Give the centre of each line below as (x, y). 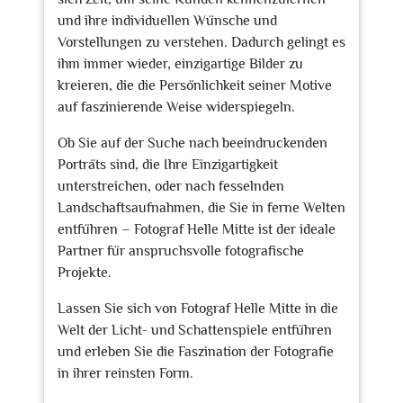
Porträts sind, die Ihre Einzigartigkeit (168, 165)
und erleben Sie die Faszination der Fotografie (196, 352)
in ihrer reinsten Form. (125, 373)
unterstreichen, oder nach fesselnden (171, 186)
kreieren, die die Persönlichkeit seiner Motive (195, 85)
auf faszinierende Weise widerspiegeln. (176, 107)
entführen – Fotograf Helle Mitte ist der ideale (197, 229)
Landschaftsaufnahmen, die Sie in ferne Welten (201, 208)
